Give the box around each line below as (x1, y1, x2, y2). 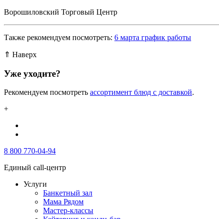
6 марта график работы (114, 33, 191, 42)
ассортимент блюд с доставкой (90, 88, 192, 97)
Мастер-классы (43, 206, 93, 215)
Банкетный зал (43, 189, 92, 197)
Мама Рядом (43, 197, 84, 206)
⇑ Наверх (4, 50, 37, 59)
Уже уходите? (4, 68, 61, 79)
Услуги (23, 180, 47, 189)
